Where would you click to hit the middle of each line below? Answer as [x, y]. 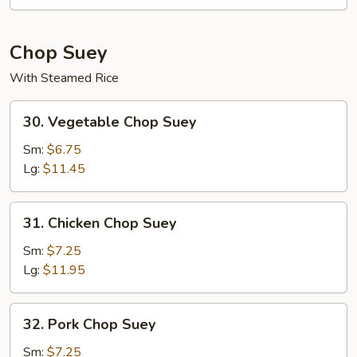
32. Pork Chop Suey [89, 324]
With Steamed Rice [64, 78]
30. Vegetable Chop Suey [110, 122]
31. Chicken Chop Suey [100, 223]
